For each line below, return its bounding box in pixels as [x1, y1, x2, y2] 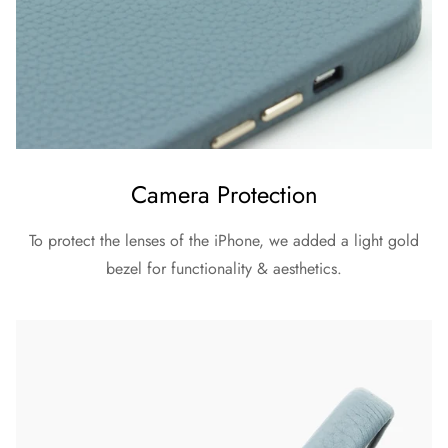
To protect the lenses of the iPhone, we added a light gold [29, 228, 419, 252]
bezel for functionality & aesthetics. [106, 256, 342, 280]
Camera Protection [130, 176, 318, 212]
